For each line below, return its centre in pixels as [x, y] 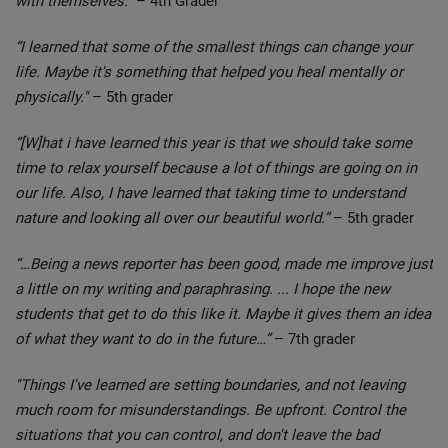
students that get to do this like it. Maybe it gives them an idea [223, 313]
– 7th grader [312, 338]
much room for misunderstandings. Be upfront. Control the [210, 409]
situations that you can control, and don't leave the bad [197, 434]
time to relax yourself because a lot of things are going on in [216, 167]
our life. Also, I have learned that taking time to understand [210, 192]
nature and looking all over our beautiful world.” [172, 217]
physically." [51, 96]
